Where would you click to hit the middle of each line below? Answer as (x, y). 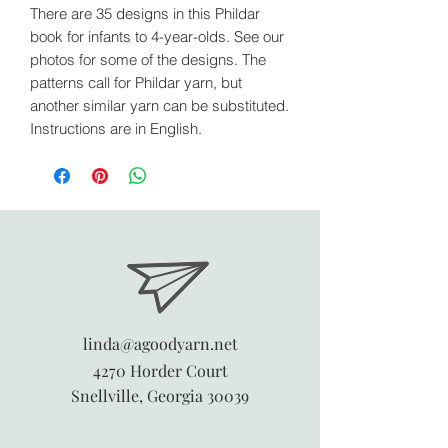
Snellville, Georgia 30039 (160, 395)
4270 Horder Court (160, 370)
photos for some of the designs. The (148, 59)
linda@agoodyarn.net (160, 343)
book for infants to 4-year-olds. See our (157, 36)
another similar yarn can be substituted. (159, 105)
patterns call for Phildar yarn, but (136, 82)
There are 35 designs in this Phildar (145, 13)
